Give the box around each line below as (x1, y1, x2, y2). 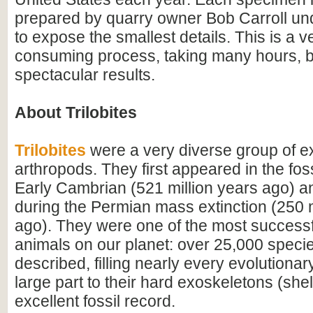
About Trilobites (15, 103, 137, 122)
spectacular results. (15, 66, 155, 84)
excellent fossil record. (15, 292, 175, 310)
